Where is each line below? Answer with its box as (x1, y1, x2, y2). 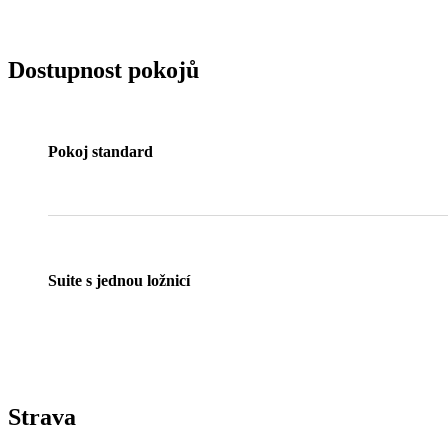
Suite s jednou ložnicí (48, 272, 190, 290)
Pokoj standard (48, 143, 153, 161)
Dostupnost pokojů (8, 56, 199, 83)
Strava (8, 404, 76, 431)
